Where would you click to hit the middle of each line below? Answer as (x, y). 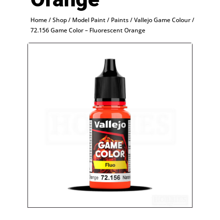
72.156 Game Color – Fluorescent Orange (88, 30)
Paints (120, 20)
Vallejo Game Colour (162, 20)
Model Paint (89, 20)
